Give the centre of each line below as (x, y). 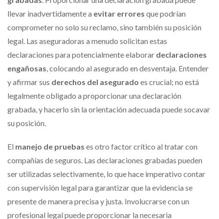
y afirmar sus (29, 82)
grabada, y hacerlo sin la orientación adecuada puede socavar (109, 109)
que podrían (165, 13)
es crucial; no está (169, 82)
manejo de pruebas (50, 146)
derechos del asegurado (95, 82)
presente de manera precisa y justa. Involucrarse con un (98, 201)
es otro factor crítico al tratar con (141, 146)
